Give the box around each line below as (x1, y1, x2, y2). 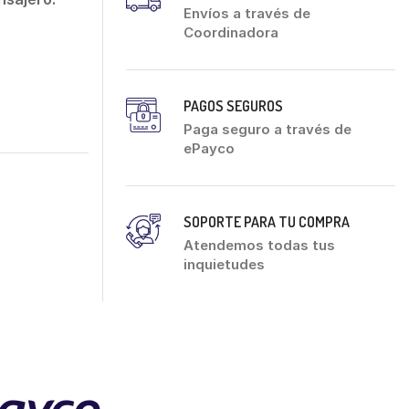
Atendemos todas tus (184, 236, 335, 254)
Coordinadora (184, 23, 278, 41)
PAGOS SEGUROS (184, 96, 283, 115)
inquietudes (184, 255, 265, 273)
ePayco (184, 139, 235, 157)
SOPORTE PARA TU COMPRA (184, 212, 350, 231)
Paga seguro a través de (184, 120, 351, 138)
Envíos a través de (184, 4, 310, 22)
